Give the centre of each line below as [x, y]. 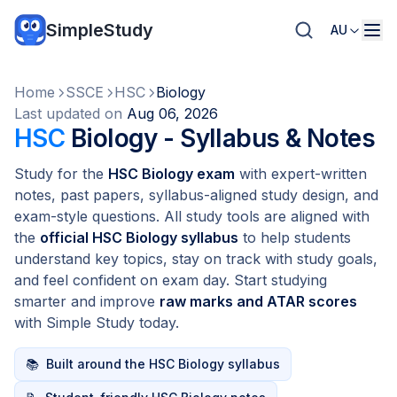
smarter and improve [87, 301]
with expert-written [301, 174]
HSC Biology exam [171, 174]
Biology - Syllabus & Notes [220, 138]
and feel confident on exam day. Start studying [171, 280]
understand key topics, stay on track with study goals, [196, 259]
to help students [295, 237]
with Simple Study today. [97, 323]
